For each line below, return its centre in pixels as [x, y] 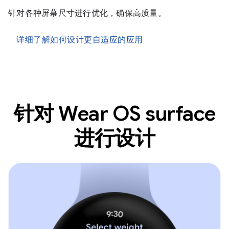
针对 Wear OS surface [114, 113]
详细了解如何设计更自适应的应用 [80, 40]
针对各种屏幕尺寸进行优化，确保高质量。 [87, 13]
